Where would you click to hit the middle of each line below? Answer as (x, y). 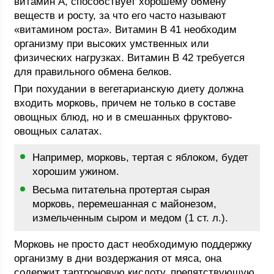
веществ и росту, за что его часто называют (120, 16)
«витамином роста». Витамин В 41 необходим (126, 30)
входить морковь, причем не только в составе (125, 103)
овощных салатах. (58, 131)
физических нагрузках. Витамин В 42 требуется (130, 58)
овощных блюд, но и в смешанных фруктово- (124, 117)
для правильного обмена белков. (93, 72)
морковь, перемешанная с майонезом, (125, 204)
